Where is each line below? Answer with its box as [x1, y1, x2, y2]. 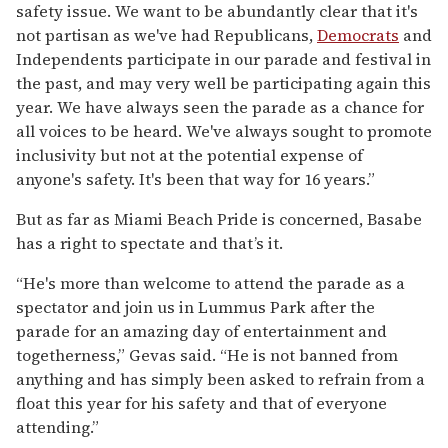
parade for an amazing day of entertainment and [16, 319, 387, 342]
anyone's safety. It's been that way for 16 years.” [16, 167, 375, 190]
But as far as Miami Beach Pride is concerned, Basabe [16, 207, 422, 230]
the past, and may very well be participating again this [16, 71, 431, 94]
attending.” [16, 415, 99, 438]
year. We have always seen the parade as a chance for [16, 95, 424, 118]
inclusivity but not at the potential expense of [16, 143, 363, 166]
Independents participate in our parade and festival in [16, 47, 431, 70]
